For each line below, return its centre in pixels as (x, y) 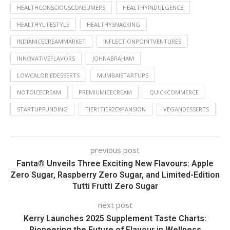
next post (115, 205)
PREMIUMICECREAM (105, 92)
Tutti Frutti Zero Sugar (115, 186)
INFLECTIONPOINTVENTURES (142, 41)
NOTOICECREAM (39, 92)
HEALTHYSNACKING (113, 24)
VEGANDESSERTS (186, 109)
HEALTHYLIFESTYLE (43, 24)
